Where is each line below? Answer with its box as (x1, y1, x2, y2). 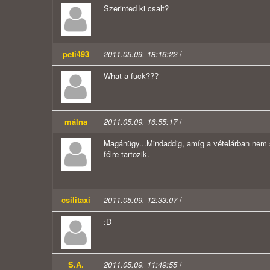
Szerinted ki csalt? (104, 2, 169, 14)
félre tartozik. (104, 148, 149, 160)
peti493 (63, 48, 89, 60)
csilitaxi (61, 194, 90, 206)
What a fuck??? (104, 70, 159, 82)
